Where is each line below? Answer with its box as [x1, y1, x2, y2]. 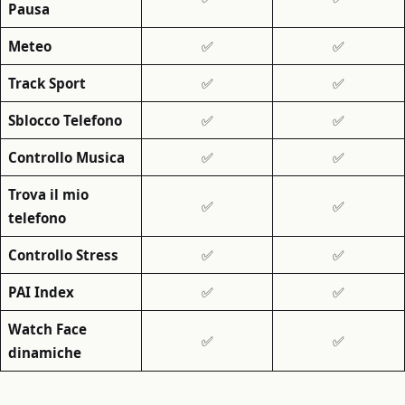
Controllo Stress [7, 245, 118, 264]
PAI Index [7, 282, 74, 301]
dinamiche [7, 343, 81, 362]
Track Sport [7, 73, 86, 92]
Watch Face [7, 319, 87, 338]
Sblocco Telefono [7, 110, 122, 129]
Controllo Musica [7, 147, 125, 166]
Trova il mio [7, 184, 89, 203]
